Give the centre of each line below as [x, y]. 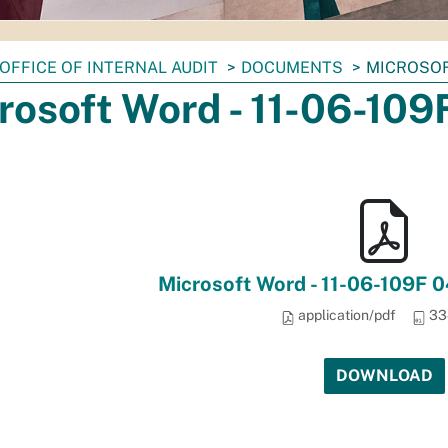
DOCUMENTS [292, 67]
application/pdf [345, 315]
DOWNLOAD [384, 375]
